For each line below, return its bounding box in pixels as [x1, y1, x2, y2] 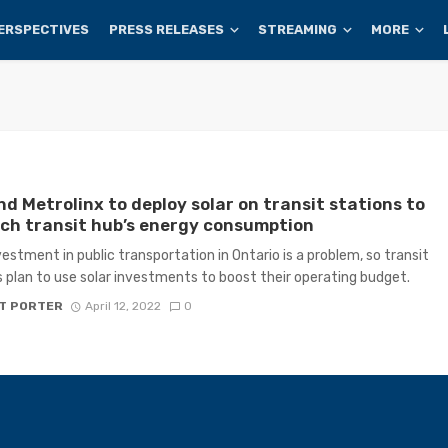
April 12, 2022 [85, 298, 162, 313]
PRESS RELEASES [109, 22, 225, 37]
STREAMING [258, 22, 338, 37]
